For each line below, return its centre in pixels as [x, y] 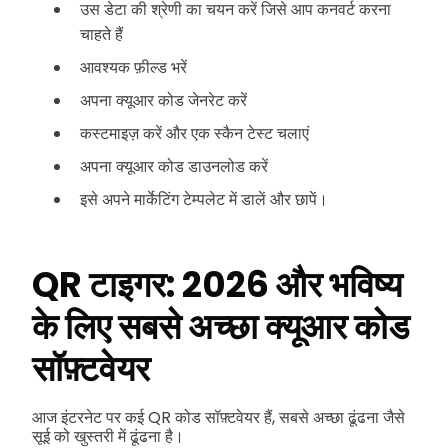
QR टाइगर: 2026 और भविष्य [217, 285]
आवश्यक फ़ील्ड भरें [133, 67]
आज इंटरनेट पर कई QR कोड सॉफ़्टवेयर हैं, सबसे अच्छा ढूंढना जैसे [218, 418]
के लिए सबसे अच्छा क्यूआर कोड [220, 327]
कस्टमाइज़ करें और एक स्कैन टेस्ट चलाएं [194, 133]
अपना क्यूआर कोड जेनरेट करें [163, 100]
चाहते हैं [101, 34]
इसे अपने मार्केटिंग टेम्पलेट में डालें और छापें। [204, 199]
